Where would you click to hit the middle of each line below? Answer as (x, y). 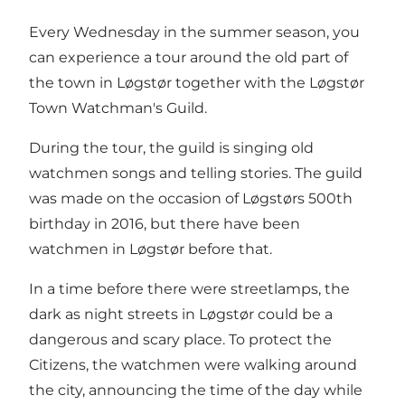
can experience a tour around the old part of (188, 57)
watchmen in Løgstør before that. (151, 249)
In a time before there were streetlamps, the (189, 288)
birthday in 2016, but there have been (165, 223)
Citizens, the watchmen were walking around (193, 364)
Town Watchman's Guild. (118, 108)
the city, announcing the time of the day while (196, 390)
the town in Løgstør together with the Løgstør (197, 82)
